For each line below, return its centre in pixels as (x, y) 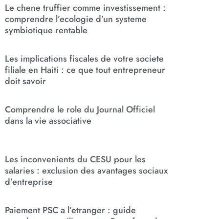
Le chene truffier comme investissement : (86, 8)
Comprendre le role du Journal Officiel (80, 110)
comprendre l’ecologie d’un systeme (76, 19)
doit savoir (26, 81)
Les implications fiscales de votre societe (85, 59)
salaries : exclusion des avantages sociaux (87, 170)
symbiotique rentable (46, 31)
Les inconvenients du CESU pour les (76, 159)
